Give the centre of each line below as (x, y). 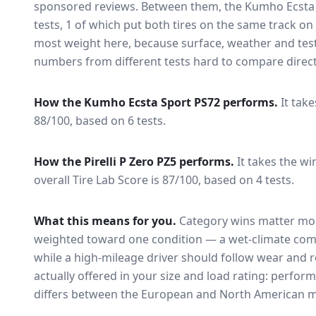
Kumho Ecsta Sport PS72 (152, 102)
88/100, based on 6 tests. (100, 121)
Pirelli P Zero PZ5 (130, 162)
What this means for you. (105, 221)
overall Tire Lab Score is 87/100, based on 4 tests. (164, 180)
